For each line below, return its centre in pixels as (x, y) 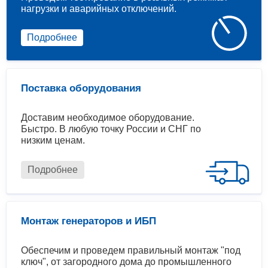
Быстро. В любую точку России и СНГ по (111, 129)
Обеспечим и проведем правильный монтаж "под (131, 251)
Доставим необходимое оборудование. (108, 118)
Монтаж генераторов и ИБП (89, 221)
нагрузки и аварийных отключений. (99, 9)
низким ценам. (53, 141)
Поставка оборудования (81, 89)
